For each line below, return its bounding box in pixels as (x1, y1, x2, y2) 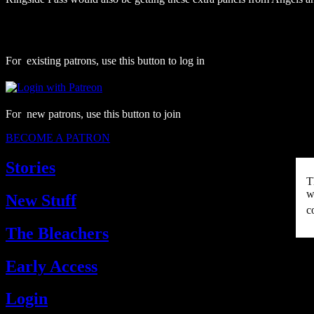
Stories (6, 158, 55, 177)
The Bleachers (6, 224, 109, 243)
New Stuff (6, 191, 76, 210)
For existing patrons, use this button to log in (6, 54, 205, 67)
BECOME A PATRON (6, 131, 110, 144)
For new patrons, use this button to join (6, 107, 181, 120)
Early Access (6, 257, 97, 275)
